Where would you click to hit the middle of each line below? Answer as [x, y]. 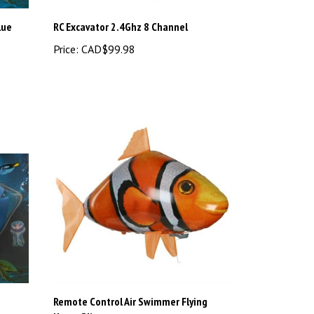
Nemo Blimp [80, 295]
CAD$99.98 [107, 27]
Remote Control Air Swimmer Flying [130, 279]
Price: [66, 27]
